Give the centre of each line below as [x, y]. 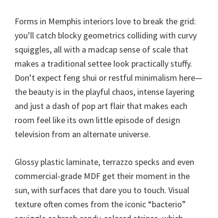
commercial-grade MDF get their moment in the [102, 176]
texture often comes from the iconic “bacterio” [100, 204]
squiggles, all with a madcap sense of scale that [101, 49]
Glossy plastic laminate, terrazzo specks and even [104, 162]
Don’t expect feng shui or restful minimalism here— [109, 77]
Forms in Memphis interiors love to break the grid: [105, 21]
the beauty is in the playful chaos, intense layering [105, 91]
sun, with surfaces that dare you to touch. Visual [102, 190]
